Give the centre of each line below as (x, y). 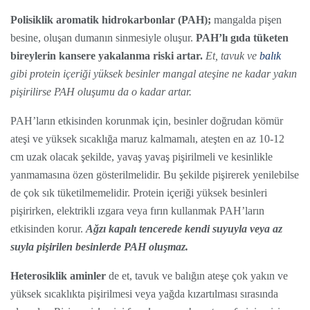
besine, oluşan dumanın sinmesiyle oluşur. (103, 38)
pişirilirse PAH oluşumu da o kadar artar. (101, 92)
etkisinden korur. (48, 229)
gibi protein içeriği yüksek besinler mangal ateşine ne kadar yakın (154, 74)
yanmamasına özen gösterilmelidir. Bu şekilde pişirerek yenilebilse (155, 175)
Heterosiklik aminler (58, 276)
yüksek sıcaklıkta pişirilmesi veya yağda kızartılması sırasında (144, 294)
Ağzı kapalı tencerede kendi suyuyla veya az (184, 229)
